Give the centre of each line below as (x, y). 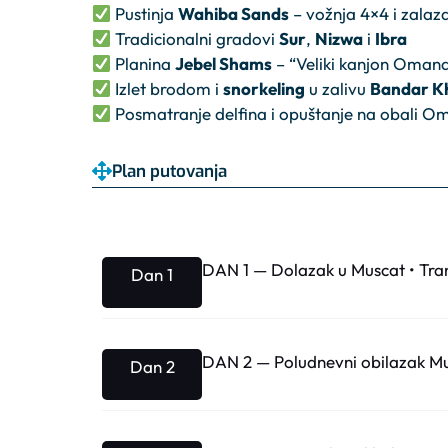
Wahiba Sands (234, 14)
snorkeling (264, 89)
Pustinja (145, 14)
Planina (143, 64)
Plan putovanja (169, 171)
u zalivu (338, 89)
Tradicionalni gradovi (195, 39)
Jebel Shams (224, 64)
